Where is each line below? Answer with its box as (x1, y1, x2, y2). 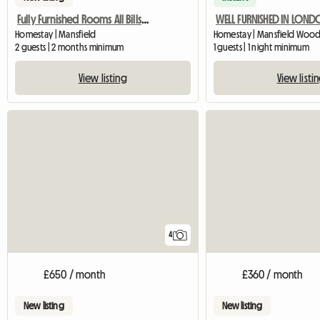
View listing (78, 72, 127, 84)
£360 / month (241, 269, 303, 281)
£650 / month (44, 269, 105, 281)
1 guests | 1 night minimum (213, 42, 309, 53)
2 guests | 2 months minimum (15, 42, 124, 53)
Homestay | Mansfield (15, 29, 96, 40)
